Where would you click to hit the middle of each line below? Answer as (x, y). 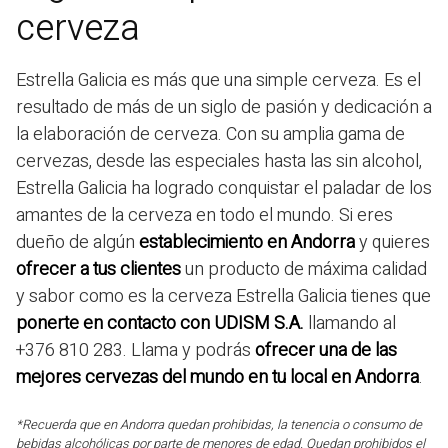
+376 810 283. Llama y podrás (135, 350)
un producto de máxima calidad (304, 269)
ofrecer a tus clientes (98, 269)
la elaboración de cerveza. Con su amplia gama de (210, 134)
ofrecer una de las (326, 350)
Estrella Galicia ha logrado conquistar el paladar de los (224, 188)
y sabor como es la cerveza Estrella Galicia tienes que (223, 296)
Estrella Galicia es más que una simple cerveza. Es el (218, 80)
